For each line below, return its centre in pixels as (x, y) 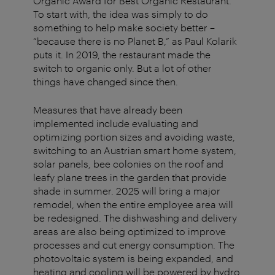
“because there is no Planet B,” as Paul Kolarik (135, 41)
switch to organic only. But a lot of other (122, 68)
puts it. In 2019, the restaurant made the (122, 55)
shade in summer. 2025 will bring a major (127, 191)
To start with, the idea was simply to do (121, 14)
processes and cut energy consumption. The (134, 245)
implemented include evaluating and (116, 123)
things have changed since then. (106, 82)
